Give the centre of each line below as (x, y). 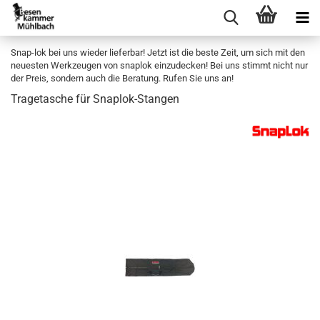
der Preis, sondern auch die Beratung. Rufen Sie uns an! (122, 78)
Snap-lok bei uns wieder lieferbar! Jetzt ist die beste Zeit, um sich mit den (158, 52)
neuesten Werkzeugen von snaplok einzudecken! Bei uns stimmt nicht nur (159, 65)
